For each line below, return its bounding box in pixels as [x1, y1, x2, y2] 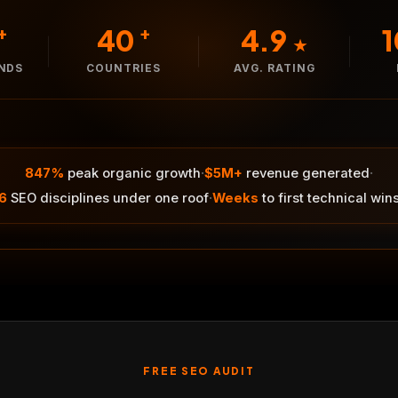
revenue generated [243, 164, 370, 181]
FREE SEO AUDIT [143, 364, 255, 378]
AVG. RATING [234, 61, 315, 75]
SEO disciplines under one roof [7, 189, 209, 206]
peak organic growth [64, 164, 201, 181]
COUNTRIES [86, 61, 162, 75]
